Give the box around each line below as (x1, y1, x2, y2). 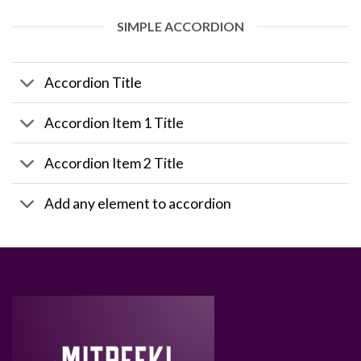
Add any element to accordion (44, 194, 232, 212)
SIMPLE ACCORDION (117, 19, 244, 34)
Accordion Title (44, 73, 143, 91)
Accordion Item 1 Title (44, 114, 185, 131)
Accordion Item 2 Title (44, 154, 185, 172)
